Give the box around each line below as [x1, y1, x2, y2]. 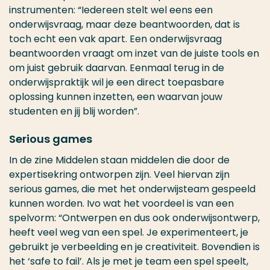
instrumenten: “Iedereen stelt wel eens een [9, 3, 213, 17]
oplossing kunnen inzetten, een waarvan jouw [9, 90, 222, 104]
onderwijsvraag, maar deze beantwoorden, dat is [9, 17, 240, 31]
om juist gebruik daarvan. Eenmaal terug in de [9, 61, 224, 75]
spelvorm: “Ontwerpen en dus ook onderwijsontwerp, [9, 211, 260, 225]
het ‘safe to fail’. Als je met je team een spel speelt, [9, 254, 248, 268]
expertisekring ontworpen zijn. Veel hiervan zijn [9, 168, 230, 181]
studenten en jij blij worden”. [9, 104, 142, 118]
